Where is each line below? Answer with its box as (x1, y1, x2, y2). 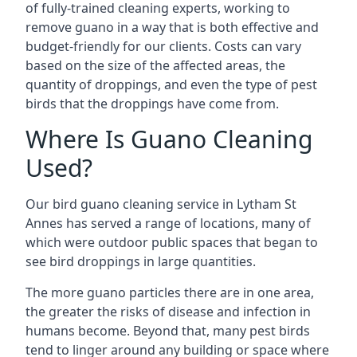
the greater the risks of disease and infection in (25, 303, 311, 320)
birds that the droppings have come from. (25, 95, 279, 112)
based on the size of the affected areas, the (25, 57, 285, 74)
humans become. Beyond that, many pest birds (25, 322, 310, 339)
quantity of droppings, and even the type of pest (25, 76, 317, 93)
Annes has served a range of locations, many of (25, 214, 311, 232)
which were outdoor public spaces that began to (25, 233, 318, 251)
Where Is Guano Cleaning (25, 123, 312, 155)
